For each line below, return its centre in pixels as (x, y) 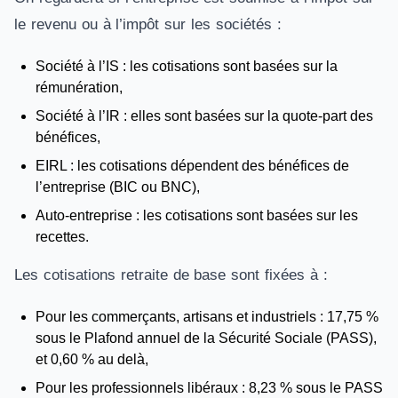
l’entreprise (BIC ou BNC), (119, 187)
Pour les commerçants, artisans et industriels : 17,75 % (207, 317)
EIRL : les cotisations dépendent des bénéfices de (192, 166)
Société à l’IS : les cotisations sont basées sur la (187, 66)
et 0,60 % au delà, (94, 359)
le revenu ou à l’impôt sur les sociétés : (148, 24)
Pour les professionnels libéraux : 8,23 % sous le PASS (209, 388)
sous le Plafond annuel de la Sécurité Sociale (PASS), (206, 338)
